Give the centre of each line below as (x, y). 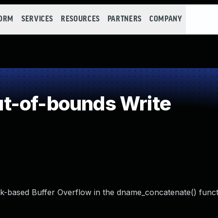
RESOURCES (80, 19)
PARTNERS (124, 19)
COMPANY (166, 19)
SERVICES (37, 19)
